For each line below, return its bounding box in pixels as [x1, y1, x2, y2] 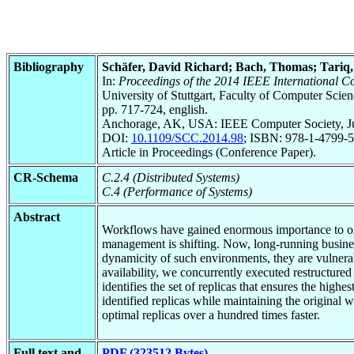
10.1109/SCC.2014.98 [131, 130, 243, 145]
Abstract [13, 209, 60, 224]
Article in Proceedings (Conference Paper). [102, 145, 316, 159]
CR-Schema [13, 170, 78, 184]
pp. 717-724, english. [102, 102, 208, 116]
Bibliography [13, 59, 84, 73]
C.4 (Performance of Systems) [102, 184, 252, 198]
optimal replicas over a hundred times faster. [102, 307, 320, 322]
